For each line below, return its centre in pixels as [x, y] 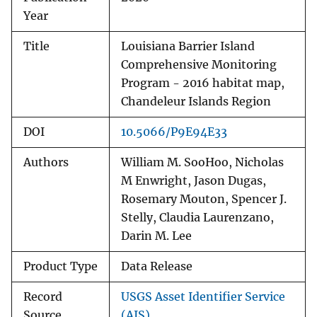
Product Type [60, 267]
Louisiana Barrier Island [188, 47]
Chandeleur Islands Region [196, 102]
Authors [46, 163]
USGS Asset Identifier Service [203, 297]
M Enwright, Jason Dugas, [194, 181]
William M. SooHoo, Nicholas [202, 163]
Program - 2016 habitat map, [203, 83]
